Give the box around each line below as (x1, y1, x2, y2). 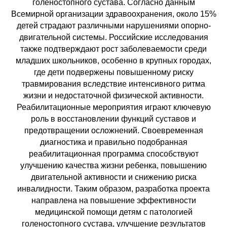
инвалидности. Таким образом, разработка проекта (17, 184, 210, 193)
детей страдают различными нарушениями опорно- (16, 21, 211, 30)
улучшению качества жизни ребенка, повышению (20, 161, 207, 170)
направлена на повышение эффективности (31, 196, 196, 205)
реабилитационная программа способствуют (28, 149, 199, 158)
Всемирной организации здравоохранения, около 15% (11, 9, 216, 18)
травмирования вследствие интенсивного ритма (22, 79, 205, 88)
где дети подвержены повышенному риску (33, 67, 194, 77)
